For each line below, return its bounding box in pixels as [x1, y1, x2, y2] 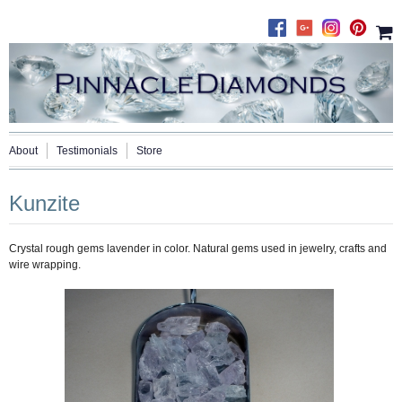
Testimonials [57, 144, 118, 158]
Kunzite [9, 191, 80, 216]
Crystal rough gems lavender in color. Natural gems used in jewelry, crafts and [9, 242, 387, 256]
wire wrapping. [9, 258, 81, 272]
